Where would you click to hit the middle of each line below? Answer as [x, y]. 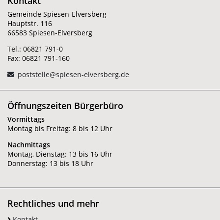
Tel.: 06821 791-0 [35, 49]
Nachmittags [29, 145]
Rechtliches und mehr [53, 204]
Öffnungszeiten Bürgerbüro [65, 106]
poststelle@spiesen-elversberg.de [73, 75]
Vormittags [26, 119]
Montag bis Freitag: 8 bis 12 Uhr [60, 129]
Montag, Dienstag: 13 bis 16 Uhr [60, 154]
